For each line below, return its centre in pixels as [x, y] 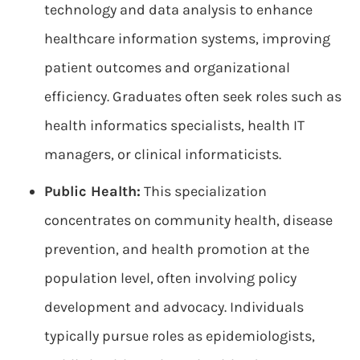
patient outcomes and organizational [167, 67]
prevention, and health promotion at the [177, 249]
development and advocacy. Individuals [174, 307]
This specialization [204, 191]
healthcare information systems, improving [187, 39]
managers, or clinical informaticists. [163, 154]
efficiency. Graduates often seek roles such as [193, 96]
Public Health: [92, 191]
